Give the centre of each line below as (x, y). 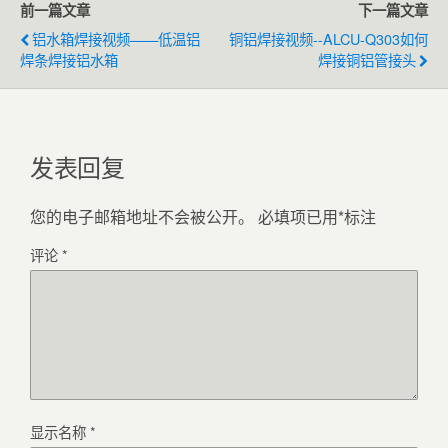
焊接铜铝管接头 (367, 59)
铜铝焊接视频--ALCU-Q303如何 (328, 38)
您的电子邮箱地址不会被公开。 (142, 216)
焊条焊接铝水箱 (69, 59)
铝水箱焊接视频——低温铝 (116, 38)
